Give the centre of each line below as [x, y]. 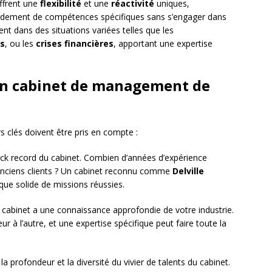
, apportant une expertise [163, 44]
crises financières [75, 44]
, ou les [20, 44]
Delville [188, 171]
